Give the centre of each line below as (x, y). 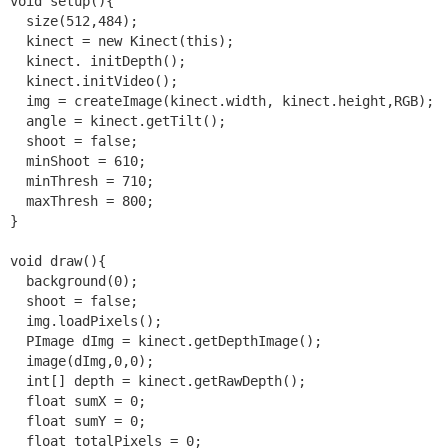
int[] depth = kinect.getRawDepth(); (158, 380)
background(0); (74, 280)
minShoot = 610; (78, 160)
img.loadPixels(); (86, 320)
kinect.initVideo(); (94, 80)
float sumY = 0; (78, 420)
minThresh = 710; (82, 180)
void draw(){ (58, 260)
